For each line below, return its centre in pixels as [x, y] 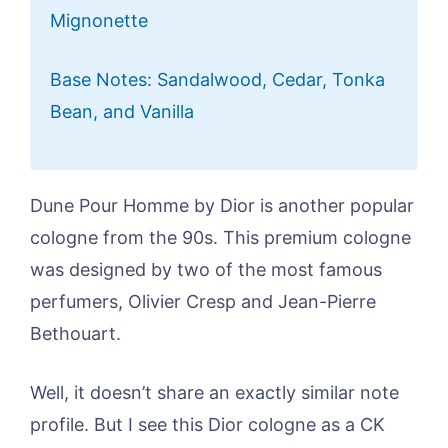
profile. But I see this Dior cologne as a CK [207, 425]
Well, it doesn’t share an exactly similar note [214, 393]
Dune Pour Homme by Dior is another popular [222, 206]
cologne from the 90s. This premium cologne [220, 238]
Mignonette [99, 21]
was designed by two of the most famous [206, 270]
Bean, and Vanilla [122, 112]
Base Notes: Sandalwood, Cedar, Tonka [217, 80]
